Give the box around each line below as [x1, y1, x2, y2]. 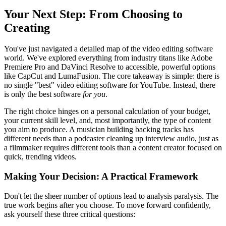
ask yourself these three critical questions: [4, 209, 135, 218]
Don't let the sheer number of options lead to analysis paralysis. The [4, 191, 218, 200]
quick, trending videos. [4, 152, 77, 161]
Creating [4, 21, 50, 34]
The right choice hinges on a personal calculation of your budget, [4, 107, 210, 116]
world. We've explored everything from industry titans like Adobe [4, 53, 212, 63]
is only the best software [4, 90, 83, 99]
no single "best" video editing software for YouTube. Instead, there [4, 81, 215, 90]
